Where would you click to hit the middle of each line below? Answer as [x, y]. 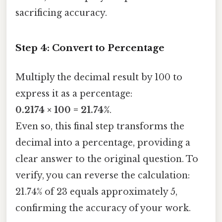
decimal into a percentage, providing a [103, 143]
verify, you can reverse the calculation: [103, 176]
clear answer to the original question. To [107, 159]
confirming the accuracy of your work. [103, 208]
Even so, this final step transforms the [100, 127]
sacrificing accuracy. [61, 13]
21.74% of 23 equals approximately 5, [96, 192]
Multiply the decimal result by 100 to [99, 78]
